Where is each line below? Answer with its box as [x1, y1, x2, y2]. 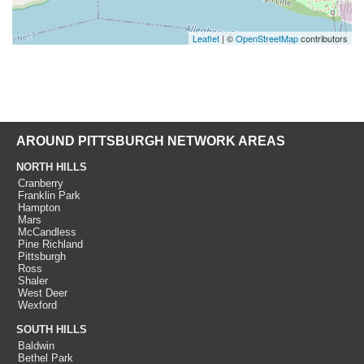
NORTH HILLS [16, 161, 87, 173]
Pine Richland [18, 238, 83, 250]
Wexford [18, 299, 57, 311]
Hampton [18, 201, 60, 214]
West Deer [18, 287, 67, 299]
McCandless [18, 226, 76, 238]
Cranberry [18, 177, 63, 189]
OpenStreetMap [236, 32, 298, 45]
